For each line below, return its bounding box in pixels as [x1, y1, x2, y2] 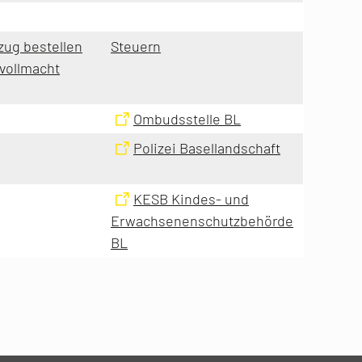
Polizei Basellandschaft [133, 138, 280, 157]
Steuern [111, 36, 161, 55]
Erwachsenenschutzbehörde [111, 211, 293, 229]
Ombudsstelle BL [133, 109, 241, 128]
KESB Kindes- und [133, 189, 249, 208]
